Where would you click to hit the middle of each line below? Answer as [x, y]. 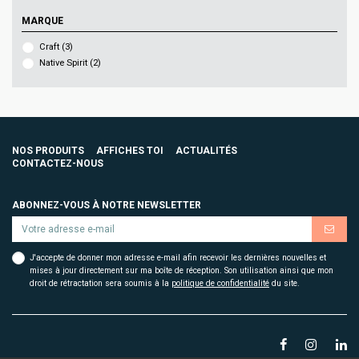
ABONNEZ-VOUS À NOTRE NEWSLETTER [107, 206]
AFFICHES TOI [130, 151]
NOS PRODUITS [48, 151]
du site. [284, 284]
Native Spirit [65, 63]
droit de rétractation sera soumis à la [101, 284]
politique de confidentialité [220, 284]
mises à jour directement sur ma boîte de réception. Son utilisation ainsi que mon [182, 271]
